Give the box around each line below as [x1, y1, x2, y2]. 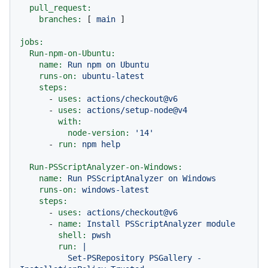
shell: [58, 230, 87, 240]
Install [87, 218, 120, 229]
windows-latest [82, 184, 149, 194]
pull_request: [29, 2, 92, 13]
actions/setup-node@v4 [87, 105, 187, 115]
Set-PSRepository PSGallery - [20, 252, 68, 263]
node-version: [68, 127, 130, 138]
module [206, 218, 235, 229]
